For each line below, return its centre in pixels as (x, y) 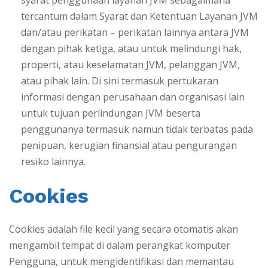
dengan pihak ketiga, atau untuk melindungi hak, (131, 49)
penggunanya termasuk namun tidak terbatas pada (137, 130)
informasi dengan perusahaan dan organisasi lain (133, 97)
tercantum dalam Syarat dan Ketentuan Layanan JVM (139, 16)
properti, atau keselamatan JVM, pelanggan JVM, (130, 65)
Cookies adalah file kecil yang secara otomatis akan (124, 229)
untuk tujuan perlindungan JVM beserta (111, 113)
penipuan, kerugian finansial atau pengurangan (129, 146)
